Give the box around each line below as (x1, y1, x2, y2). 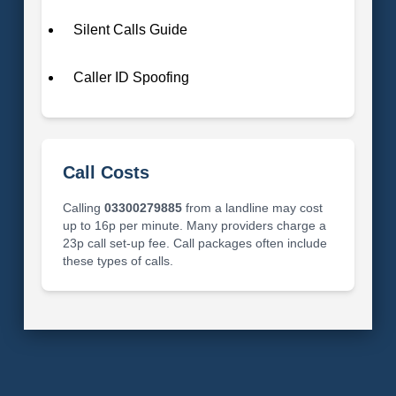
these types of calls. (62, 253, 173, 268)
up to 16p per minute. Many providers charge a (62, 217, 326, 232)
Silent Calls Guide (72, 21, 187, 37)
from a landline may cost (181, 200, 323, 215)
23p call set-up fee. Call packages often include (62, 235, 327, 250)
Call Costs (62, 162, 149, 182)
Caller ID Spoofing (72, 69, 189, 85)
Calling (62, 200, 104, 215)
